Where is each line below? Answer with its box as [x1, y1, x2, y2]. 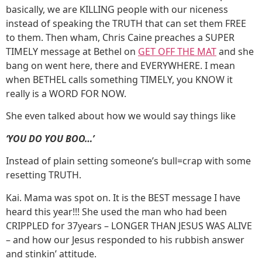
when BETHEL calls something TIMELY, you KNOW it [6, 73, 233, 87]
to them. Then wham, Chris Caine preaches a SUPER [6, 31, 235, 44]
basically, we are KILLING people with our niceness [6, 3, 228, 16]
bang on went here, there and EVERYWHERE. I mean [6, 59, 235, 73]
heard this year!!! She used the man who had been [6, 205, 227, 218]
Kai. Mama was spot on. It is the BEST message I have [6, 191, 240, 204]
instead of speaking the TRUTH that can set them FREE [6, 17, 246, 30]
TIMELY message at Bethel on [6, 45, 136, 58]
